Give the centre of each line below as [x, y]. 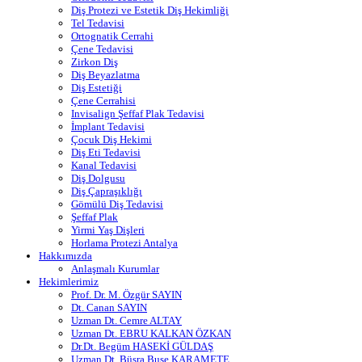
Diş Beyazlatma [105, 74]
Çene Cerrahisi [103, 100]
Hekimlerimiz [69, 281]
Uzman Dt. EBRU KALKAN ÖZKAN [151, 333]
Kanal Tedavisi [104, 165]
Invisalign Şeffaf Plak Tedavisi [138, 113]
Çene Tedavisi [102, 48]
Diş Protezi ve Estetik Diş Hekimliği [150, 10]
